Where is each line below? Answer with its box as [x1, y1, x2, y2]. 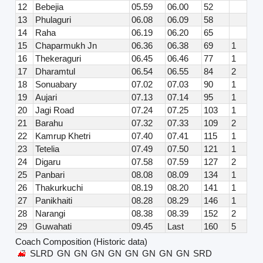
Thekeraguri [35, 53, 82, 64]
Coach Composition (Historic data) [15, 237, 148, 247]
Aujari [35, 92, 58, 103]
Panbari [35, 170, 65, 180]
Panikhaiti [35, 195, 73, 206]
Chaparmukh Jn [35, 41, 97, 51]
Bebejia [35, 2, 64, 12]
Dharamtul [35, 66, 76, 77]
